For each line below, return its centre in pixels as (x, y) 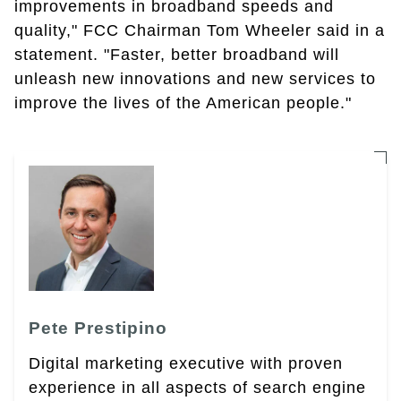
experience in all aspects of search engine (197, 388)
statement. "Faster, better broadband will (177, 55)
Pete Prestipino (98, 328)
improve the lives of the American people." (183, 103)
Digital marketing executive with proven (186, 364)
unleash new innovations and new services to (195, 79)
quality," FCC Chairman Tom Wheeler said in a (200, 31)
